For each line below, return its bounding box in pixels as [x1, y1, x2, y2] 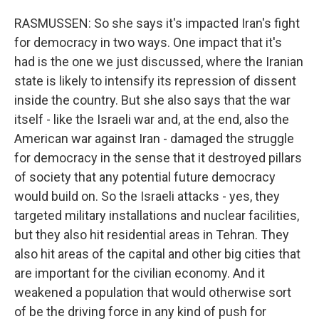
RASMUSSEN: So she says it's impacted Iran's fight [14, 16, 300, 31]
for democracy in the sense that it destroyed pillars [14, 150, 302, 165]
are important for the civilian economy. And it [14, 266, 265, 281]
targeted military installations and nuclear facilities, [14, 208, 299, 223]
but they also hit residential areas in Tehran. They [14, 227, 289, 242]
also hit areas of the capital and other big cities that [14, 246, 300, 261]
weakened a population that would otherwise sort [14, 285, 291, 300]
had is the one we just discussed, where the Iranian [14, 54, 303, 69]
